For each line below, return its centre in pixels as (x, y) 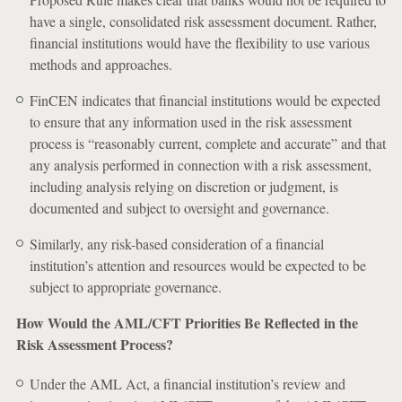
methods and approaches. (100, 64)
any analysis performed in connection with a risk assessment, (200, 165)
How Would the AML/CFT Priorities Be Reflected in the (187, 323)
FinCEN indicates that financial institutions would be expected (205, 100)
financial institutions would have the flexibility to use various (199, 43)
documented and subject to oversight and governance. (179, 208)
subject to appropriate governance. (125, 287)
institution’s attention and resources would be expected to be (197, 265)
